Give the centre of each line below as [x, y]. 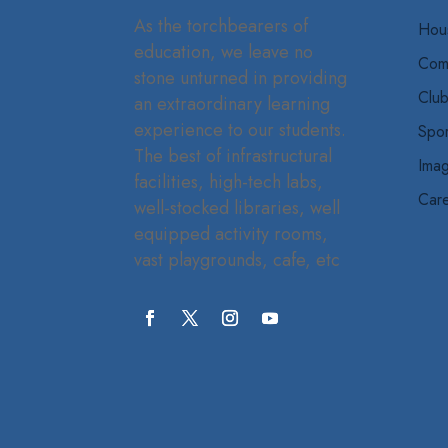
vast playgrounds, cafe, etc [237, 259]
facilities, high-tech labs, [229, 181]
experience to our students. [240, 129]
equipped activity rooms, [231, 233]
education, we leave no [224, 51]
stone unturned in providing [241, 77]
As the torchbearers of [221, 25]
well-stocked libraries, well [237, 207]
